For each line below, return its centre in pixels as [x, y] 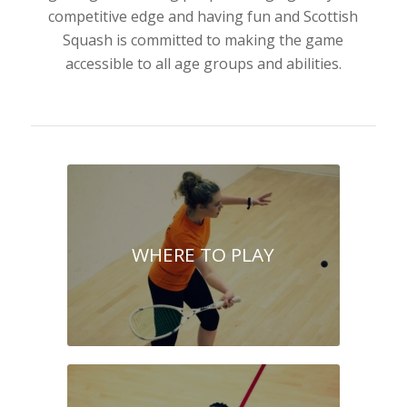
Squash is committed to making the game [203, 40]
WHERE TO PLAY [203, 255]
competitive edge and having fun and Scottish [203, 16]
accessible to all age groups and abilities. [203, 63]
